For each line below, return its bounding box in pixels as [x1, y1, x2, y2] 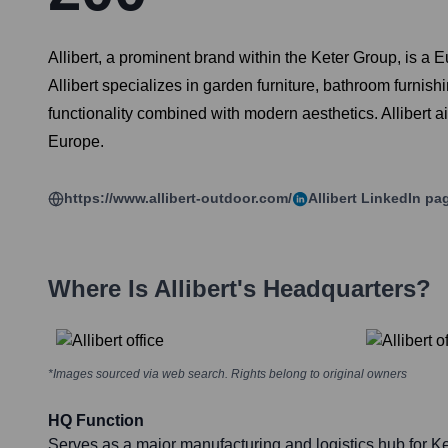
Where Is [48, 275, 154, 303]
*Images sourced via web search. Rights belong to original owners [48, 367, 407, 382]
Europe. [48, 133, 104, 151]
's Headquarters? [237, 275, 431, 303]
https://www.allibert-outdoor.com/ [64, 190, 292, 207]
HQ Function [48, 412, 144, 430]
